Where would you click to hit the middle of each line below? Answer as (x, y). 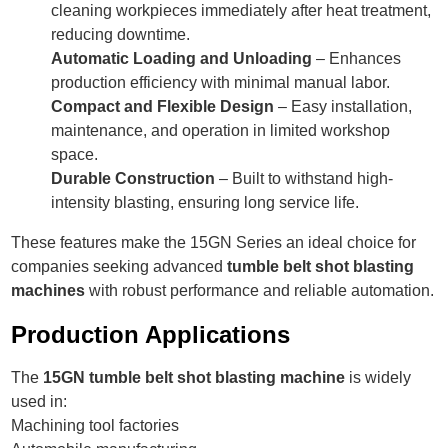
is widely (378, 378)
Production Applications (151, 334)
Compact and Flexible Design (163, 106)
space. (75, 154)
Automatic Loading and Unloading (182, 58)
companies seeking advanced (119, 266)
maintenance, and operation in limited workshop (221, 130)
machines (48, 290)
